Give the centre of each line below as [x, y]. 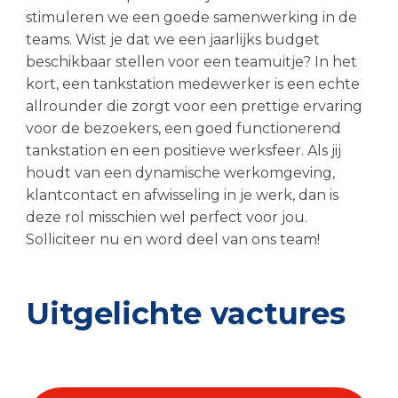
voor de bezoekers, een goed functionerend [183, 128]
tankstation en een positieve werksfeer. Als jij [183, 151]
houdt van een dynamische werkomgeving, [180, 173]
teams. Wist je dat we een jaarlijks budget [172, 40]
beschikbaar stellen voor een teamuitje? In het [191, 62]
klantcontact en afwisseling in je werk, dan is [182, 195]
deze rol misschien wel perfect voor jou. [166, 217]
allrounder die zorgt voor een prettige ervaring [194, 106]
